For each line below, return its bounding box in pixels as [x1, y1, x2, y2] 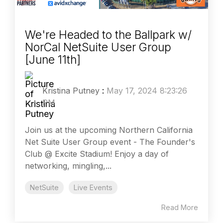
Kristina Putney [42, 86, 100, 96]
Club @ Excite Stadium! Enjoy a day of [25, 149, 169, 159]
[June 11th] [25, 53, 81, 67]
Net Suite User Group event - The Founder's [25, 137, 195, 147]
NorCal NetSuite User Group [25, 40, 171, 55]
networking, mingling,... [25, 161, 111, 171]
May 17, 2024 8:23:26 [107, 86, 187, 96]
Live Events [74, 183, 112, 192]
